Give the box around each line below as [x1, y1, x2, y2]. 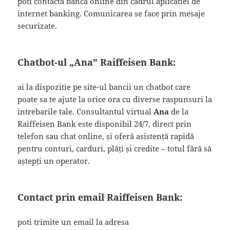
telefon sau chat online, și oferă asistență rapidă [17, 130, 195, 141]
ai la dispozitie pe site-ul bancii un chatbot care [17, 81, 191, 92]
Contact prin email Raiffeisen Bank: [17, 190, 183, 203]
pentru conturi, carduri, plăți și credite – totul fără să [17, 143, 212, 154]
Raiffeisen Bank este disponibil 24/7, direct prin [17, 118, 192, 129]
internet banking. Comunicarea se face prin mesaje [17, 8, 205, 18]
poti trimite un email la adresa [17, 216, 129, 227]
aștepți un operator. [17, 155, 90, 166]
